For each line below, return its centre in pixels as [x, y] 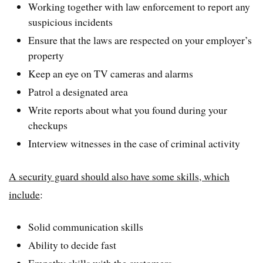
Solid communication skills [86, 227]
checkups [48, 125]
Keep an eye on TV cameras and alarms [111, 74]
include [24, 194]
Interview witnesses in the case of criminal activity [134, 144]
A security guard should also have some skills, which [119, 176]
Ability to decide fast [73, 245]
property [46, 55]
